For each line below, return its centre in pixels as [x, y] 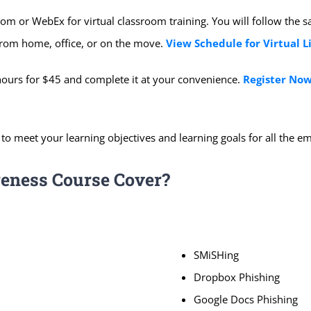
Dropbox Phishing [237, 277]
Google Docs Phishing [246, 299]
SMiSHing [216, 254]
